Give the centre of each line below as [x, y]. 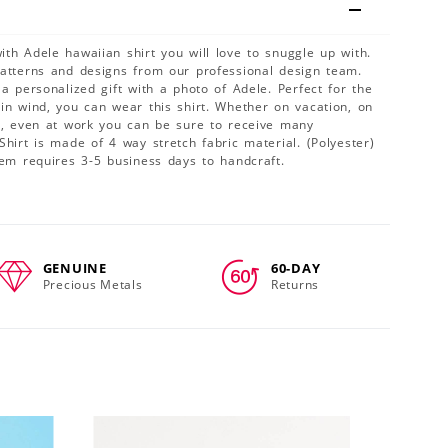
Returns [294, 284]
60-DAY [295, 267]
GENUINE [74, 267]
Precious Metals [92, 284]
